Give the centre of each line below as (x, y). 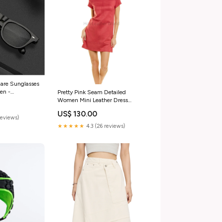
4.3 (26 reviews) (105, 126)
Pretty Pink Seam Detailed (91, 92)
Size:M (66, 108)
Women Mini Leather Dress (92, 100)
